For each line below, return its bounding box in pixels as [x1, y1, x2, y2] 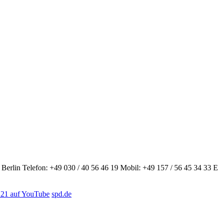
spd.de [52, 190, 72, 199]
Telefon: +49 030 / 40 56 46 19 [22, 163, 118, 172]
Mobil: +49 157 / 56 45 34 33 [120, 163, 211, 172]
